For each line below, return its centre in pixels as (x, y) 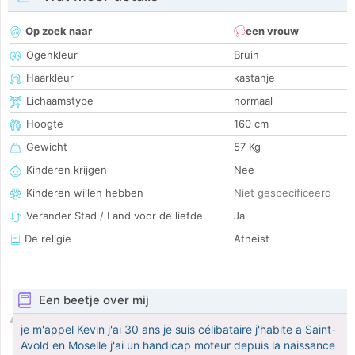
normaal (253, 101)
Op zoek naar (59, 31)
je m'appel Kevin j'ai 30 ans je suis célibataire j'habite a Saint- (178, 330)
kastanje (254, 78)
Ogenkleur (52, 55)
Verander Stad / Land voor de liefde (115, 216)
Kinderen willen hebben (85, 193)
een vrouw (272, 31)
